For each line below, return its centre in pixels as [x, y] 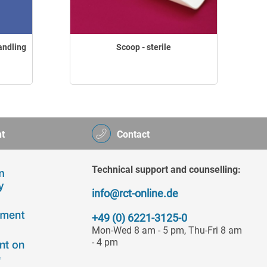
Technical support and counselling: [166, 170]
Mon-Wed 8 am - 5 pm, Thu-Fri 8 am [167, 230]
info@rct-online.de [135, 193]
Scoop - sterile [144, 47]
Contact [133, 134]
